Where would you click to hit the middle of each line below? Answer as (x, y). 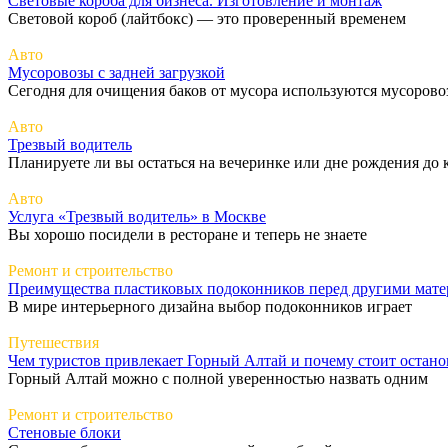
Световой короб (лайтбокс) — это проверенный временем (207, 18)
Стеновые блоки (64, 432)
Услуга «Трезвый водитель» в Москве (137, 216)
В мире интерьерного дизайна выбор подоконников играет (210, 306)
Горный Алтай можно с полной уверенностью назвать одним (218, 378)
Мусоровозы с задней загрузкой (116, 72)
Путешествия (53, 342)
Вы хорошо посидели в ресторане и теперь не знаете (187, 234)
